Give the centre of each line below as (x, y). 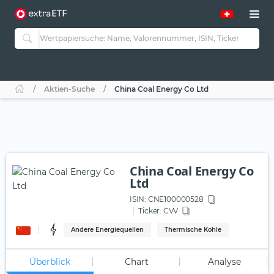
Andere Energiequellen (108, 230)
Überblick (50, 262)
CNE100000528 (175, 199)
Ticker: (150, 211)
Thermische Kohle (193, 230)
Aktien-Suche (69, 89)
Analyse (224, 262)
